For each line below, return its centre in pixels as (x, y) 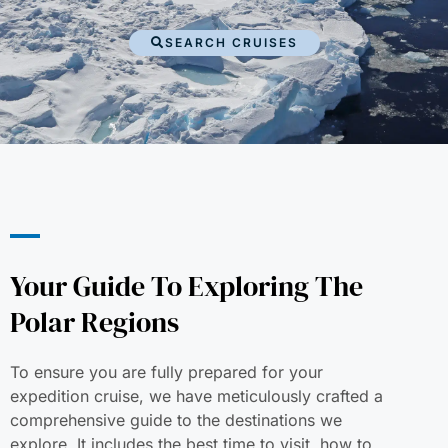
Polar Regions (94, 321)
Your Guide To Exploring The (186, 285)
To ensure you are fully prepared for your (166, 371)
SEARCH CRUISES (231, 43)
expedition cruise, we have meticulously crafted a (196, 395)
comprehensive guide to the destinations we (176, 419)
